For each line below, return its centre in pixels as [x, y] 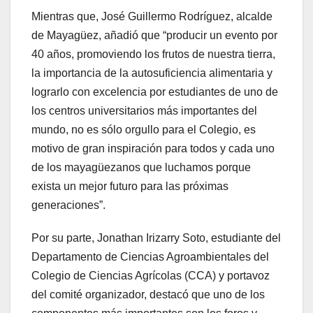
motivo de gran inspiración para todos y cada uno [153, 149]
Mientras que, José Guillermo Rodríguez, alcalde [152, 17]
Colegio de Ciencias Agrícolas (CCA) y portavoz [151, 276]
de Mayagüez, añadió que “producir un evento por [154, 36]
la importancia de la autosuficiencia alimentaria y [152, 73]
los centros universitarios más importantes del [144, 111]
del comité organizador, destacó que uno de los [148, 295]
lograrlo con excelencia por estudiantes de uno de [155, 92]
